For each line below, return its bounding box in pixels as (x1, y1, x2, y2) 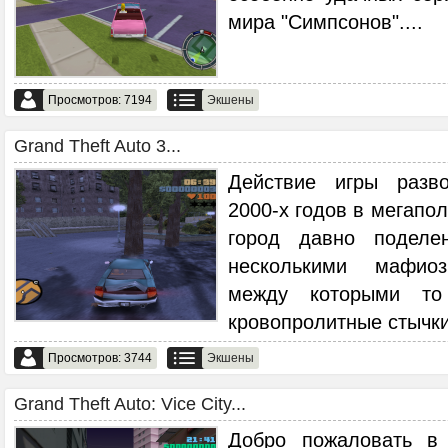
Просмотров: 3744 (48, 351, 152, 365)
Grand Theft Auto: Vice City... (14, 394, 246, 414)
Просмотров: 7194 (48, 93, 152, 107)
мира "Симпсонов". (228, 10, 405, 33)
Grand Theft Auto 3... (14, 136, 181, 156)
